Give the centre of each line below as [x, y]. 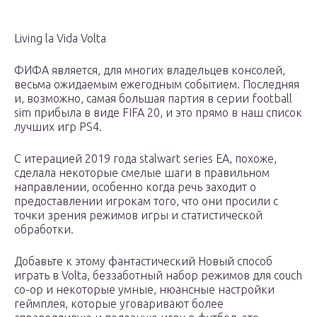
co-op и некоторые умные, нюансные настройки [144, 290]
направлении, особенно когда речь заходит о [135, 187]
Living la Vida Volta [60, 39]
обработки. [44, 230]
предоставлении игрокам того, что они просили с [146, 201]
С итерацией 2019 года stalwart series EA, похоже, [145, 159]
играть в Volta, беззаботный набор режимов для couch [158, 276]
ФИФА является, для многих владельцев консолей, [150, 70]
